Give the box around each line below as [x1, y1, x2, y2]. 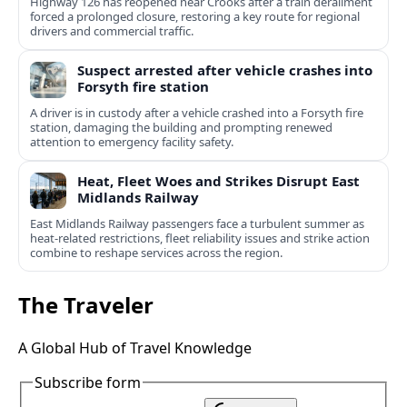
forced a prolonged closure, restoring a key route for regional [30, 8, 360, 25]
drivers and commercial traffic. [30, 23, 194, 40]
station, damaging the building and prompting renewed [30, 119, 333, 136]
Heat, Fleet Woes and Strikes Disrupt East [77, 172, 360, 191]
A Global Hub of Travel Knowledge [18, 338, 252, 359]
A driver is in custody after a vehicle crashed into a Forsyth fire [30, 104, 363, 122]
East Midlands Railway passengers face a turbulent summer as [30, 215, 364, 233]
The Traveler [18, 290, 154, 321]
